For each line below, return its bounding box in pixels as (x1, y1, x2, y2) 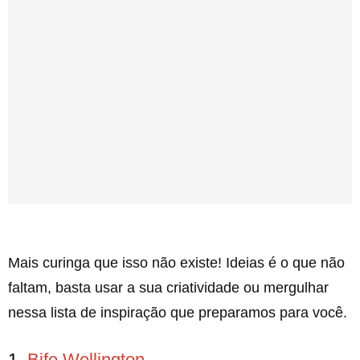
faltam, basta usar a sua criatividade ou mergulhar (8, 280, 329, 296)
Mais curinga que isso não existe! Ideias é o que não (8, 255, 345, 271)
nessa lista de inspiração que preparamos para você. (8, 305, 347, 321)
